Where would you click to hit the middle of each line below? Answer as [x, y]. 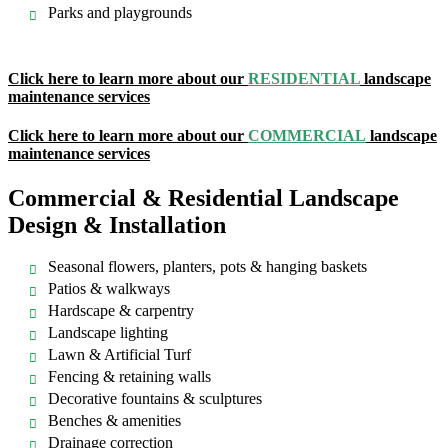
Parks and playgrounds [120, 13]
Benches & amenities [114, 421]
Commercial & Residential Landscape [203, 197]
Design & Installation [117, 224]
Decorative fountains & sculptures [155, 399]
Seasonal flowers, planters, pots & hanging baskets [207, 267]
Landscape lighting [108, 333]
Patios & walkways [109, 289]
